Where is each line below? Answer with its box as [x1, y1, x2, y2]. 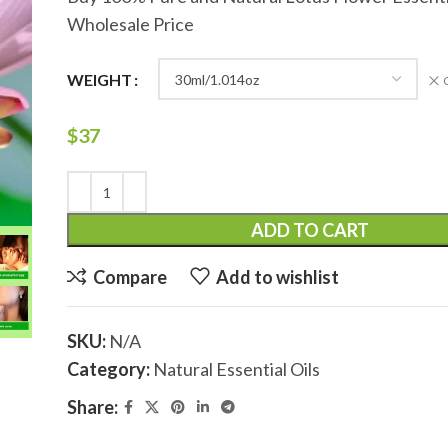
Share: [67, 396, 119, 419]
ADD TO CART [250, 219, 369, 242]
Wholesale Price [67, 13, 195, 36]
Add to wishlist [216, 265, 340, 288]
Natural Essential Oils [153, 358, 321, 381]
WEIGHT [67, 69, 133, 89]
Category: [67, 358, 151, 381]
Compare [93, 265, 168, 288]
